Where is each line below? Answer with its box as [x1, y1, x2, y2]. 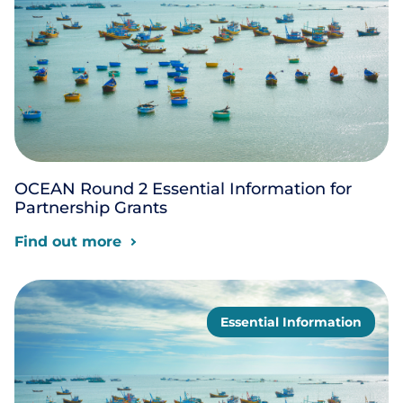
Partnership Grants [14, 197, 167, 218]
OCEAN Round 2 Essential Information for [14, 178, 352, 199]
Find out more [14, 232, 121, 250]
